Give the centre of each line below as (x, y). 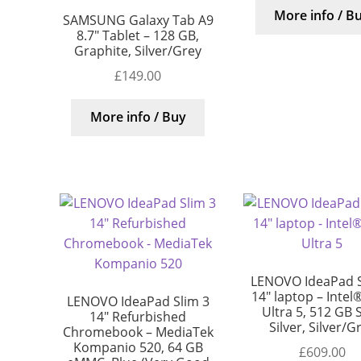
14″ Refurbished (138, 317)
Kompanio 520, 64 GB (138, 348)
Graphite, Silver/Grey (138, 51)
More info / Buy (138, 117)
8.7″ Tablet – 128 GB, (138, 36)
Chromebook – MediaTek (138, 332)
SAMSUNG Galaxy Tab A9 (138, 21)
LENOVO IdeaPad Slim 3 (138, 302)
